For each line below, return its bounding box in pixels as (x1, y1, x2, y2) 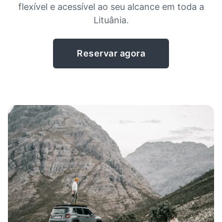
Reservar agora (77, 48, 145, 58)
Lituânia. (93, 15, 129, 25)
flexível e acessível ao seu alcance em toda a (18, 1, 204, 12)
